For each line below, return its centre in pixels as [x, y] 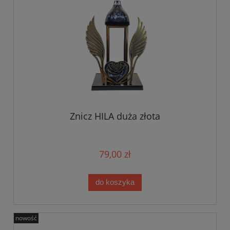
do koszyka [115, 182]
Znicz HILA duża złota [115, 116]
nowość [26, 218]
